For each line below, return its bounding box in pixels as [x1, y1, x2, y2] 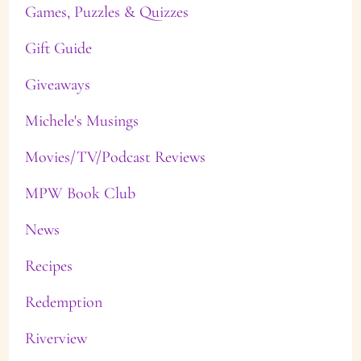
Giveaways [24, 74, 90, 95]
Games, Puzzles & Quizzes [24, 2, 189, 22]
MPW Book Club [24, 183, 135, 204]
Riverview [24, 328, 87, 349]
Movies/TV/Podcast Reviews [24, 147, 205, 168]
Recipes [24, 255, 73, 276]
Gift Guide [24, 38, 92, 59]
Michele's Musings [24, 110, 139, 131]
